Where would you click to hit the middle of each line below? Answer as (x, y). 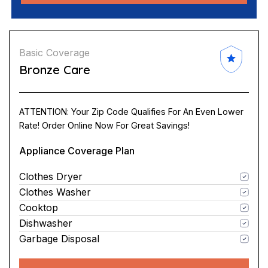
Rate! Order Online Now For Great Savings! (104, 125)
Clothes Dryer (51, 176)
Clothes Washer (55, 192)
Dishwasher (46, 223)
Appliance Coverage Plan (77, 150)
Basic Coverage (54, 52)
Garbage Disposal (59, 238)
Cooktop (39, 207)
